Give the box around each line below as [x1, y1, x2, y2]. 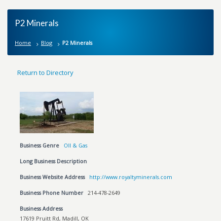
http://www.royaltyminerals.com [89, 173, 173, 181]
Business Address [20, 205, 63, 212]
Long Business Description [20, 157, 87, 165]
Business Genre [20, 142, 60, 149]
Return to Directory [17, 68, 74, 77]
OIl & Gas [64, 142, 88, 149]
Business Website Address [20, 173, 85, 181]
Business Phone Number [20, 189, 84, 196]
